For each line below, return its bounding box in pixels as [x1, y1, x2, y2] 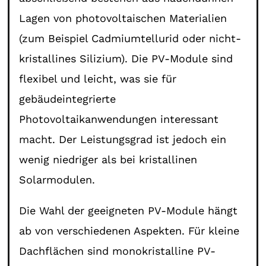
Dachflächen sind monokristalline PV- [19, 244, 216, 257]
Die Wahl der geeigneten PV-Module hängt [19, 204, 238, 217]
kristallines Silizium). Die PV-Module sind [19, 52, 233, 65]
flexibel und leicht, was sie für [19, 72, 177, 85]
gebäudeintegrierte [19, 92, 116, 105]
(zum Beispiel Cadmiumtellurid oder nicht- [19, 31, 242, 45]
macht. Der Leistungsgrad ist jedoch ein [19, 132, 227, 145]
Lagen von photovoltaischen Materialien [19, 11, 227, 24]
